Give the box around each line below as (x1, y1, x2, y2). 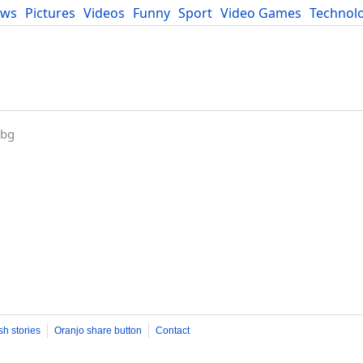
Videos (83, 4, 125, 22)
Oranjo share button (54, 325, 142, 336)
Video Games (220, 4, 301, 22)
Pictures (25, 4, 75, 22)
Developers (6, 22, 75, 40)
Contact (156, 325, 190, 336)
